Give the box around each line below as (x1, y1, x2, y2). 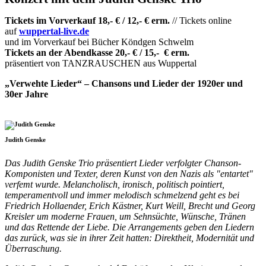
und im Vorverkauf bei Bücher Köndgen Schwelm (5, 37, 194, 47)
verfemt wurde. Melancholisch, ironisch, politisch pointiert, (5, 179, 224, 190)
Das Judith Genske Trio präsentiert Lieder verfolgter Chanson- (5, 158, 241, 169)
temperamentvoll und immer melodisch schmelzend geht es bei (5, 190, 239, 201)
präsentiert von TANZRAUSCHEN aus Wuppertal (5, 58, 197, 69)
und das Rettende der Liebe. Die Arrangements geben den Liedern (5, 222, 254, 233)
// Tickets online (170, 15, 232, 26)
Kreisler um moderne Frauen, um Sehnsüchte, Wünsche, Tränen (5, 211, 246, 222)
